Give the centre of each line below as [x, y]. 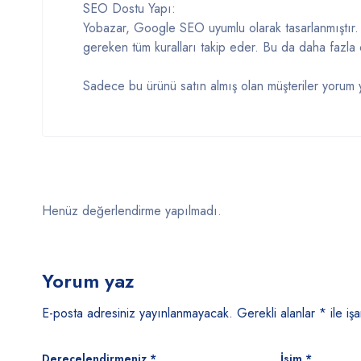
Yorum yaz [88, 281]
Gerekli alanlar [278, 313]
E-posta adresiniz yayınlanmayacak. [137, 313]
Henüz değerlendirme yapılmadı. [132, 211]
